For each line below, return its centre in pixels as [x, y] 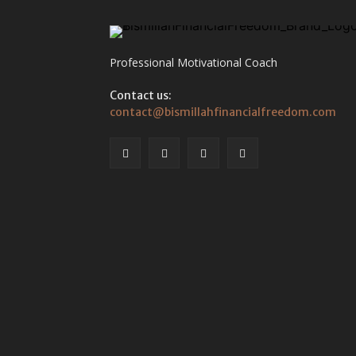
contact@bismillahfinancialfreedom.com [223, 112]
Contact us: [141, 95]
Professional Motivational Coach [193, 62]
